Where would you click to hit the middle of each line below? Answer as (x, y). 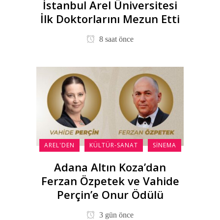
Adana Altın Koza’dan (110, 167)
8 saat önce (115, 39)
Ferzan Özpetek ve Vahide (110, 180)
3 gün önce (115, 215)
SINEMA (164, 145)
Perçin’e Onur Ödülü (110, 194)
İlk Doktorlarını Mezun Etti (110, 19)
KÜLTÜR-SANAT (113, 145)
